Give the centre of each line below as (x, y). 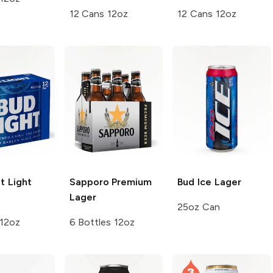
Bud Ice (194, 182)
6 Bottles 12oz (102, 222)
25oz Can (199, 207)
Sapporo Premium (111, 182)
